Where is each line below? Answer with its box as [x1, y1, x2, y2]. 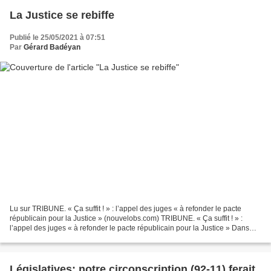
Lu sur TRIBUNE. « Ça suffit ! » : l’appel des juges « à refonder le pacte [10, 204, 241, 214]
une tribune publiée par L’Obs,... [10, 233, 114, 243]
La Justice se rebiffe [10, 8, 114, 21]
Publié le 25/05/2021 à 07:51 [10, 33, 105, 42]
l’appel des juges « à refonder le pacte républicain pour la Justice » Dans [10, 224, 249, 233]
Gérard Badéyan [24, 42, 80, 51]
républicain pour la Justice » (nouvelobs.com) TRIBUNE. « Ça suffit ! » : [10, 214, 243, 223]
